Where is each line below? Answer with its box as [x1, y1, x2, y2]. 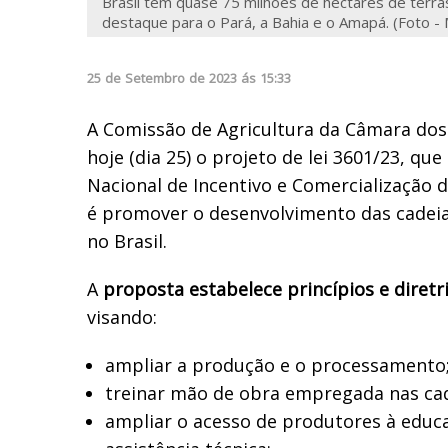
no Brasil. [87, 228, 167, 253]
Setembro [125, 68, 185, 87]
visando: [87, 304, 157, 329]
